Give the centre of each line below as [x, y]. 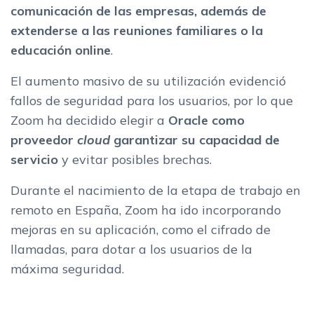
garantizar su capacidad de [197, 140]
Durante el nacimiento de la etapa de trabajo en [156, 190]
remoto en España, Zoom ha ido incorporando [146, 210]
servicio [36, 159]
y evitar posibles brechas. [137, 159]
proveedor [44, 140]
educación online [61, 50]
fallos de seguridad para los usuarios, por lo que [152, 101]
